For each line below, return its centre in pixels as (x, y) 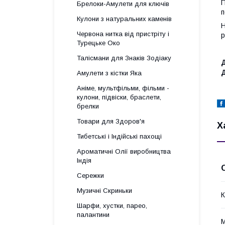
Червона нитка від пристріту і (123, 34)
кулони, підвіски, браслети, (119, 97)
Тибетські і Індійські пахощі (119, 136)
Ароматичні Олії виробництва (124, 151)
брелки (88, 106)
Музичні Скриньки (104, 191)
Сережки (90, 176)
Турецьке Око (98, 43)
